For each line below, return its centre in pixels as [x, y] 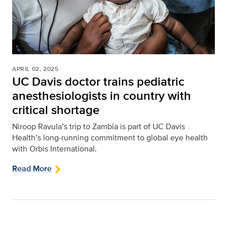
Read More [32, 169]
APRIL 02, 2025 [35, 69]
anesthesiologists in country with [102, 96]
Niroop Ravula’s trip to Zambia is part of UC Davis [99, 127]
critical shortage [56, 110]
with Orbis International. [54, 149]
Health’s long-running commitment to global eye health [110, 138]
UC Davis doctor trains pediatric [98, 82]
